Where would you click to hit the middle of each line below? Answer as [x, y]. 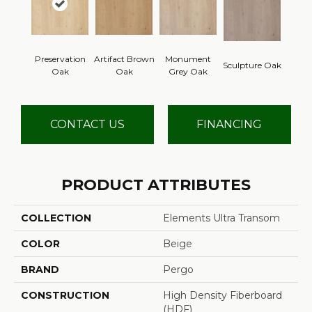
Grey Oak [188, 71]
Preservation [60, 58]
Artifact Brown [124, 58]
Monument [188, 58]
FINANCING [229, 125]
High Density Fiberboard [223, 295]
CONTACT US [87, 125]
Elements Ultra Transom [221, 218]
